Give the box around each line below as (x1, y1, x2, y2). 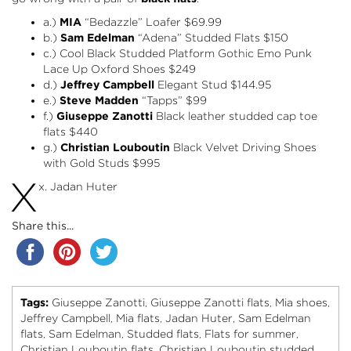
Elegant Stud (157, 78, 227, 92)
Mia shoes (275, 296, 327, 309)
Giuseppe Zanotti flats (150, 296, 270, 309)
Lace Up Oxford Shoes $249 (43, 63, 196, 76)
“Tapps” (142, 94, 183, 107)
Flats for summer (204, 327, 296, 341)
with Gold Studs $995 (43, 157, 160, 170)
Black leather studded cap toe (153, 110, 317, 123)
